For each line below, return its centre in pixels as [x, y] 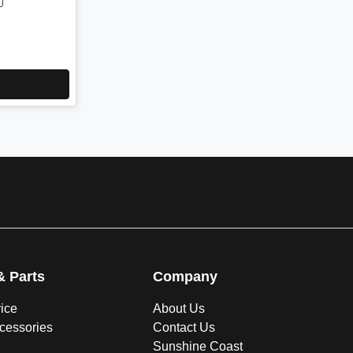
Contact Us [184, 328]
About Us [179, 309]
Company [186, 277]
